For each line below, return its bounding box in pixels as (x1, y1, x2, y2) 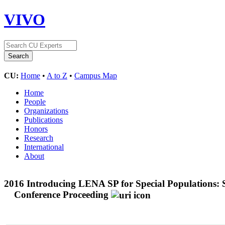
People (24, 97, 46, 106)
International (24, 142, 64, 151)
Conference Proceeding (14, 189, 108, 200)
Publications (24, 115, 63, 124)
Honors (24, 124, 48, 133)
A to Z (47, 71, 67, 80)
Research (24, 133, 53, 142)
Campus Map (74, 71, 117, 80)
